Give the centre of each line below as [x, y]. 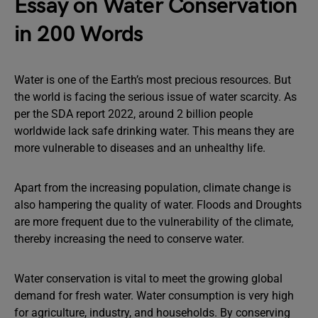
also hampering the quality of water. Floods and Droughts [158, 205]
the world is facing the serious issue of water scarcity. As [155, 97]
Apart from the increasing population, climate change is [153, 188]
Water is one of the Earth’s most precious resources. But [153, 80]
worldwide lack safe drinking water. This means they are [154, 131]
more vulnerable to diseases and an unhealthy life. [141, 148]
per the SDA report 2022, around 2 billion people [133, 114]
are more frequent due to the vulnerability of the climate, [154, 222]
